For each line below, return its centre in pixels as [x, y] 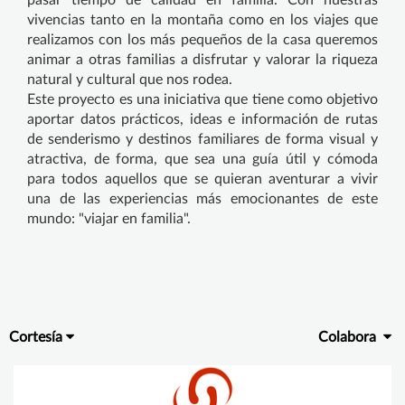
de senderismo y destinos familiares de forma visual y [202, 139]
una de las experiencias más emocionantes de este [202, 198]
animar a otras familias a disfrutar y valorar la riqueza [202, 59]
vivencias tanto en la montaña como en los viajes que [202, 19]
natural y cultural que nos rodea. [130, 79]
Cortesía [36, 337]
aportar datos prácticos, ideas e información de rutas [202, 119]
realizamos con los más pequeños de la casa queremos [202, 39]
